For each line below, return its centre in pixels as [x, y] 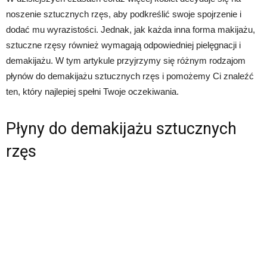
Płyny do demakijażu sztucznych [121, 129]
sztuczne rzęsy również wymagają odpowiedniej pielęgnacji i [123, 45]
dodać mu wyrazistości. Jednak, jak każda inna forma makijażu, [131, 30]
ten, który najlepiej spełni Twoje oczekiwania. [92, 91]
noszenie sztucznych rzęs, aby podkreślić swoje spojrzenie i [124, 14]
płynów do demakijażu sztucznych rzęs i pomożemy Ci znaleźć [130, 76]
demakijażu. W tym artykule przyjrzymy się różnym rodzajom [126, 60]
